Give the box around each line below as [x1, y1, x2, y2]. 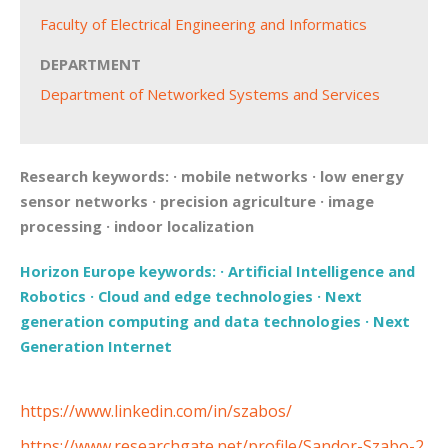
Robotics [20, 286, 86, 307]
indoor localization [114, 216, 254, 237]
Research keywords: [20, 166, 173, 187]
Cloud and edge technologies [98, 286, 313, 307]
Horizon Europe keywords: [20, 261, 220, 282]
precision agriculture [160, 191, 316, 212]
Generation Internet [20, 336, 172, 357]
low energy [320, 166, 403, 187]
